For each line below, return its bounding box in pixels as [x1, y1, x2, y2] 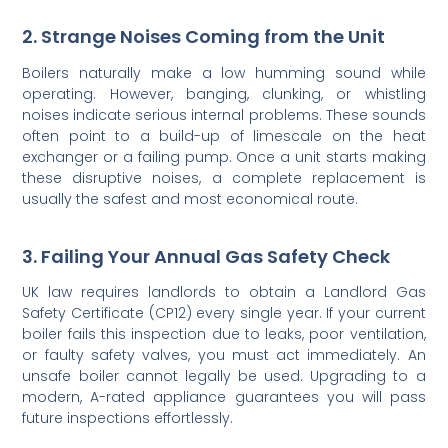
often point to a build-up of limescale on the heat [22, 125, 426, 146]
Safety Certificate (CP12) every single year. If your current [22, 302, 426, 323]
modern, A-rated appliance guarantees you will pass [22, 386, 426, 407]
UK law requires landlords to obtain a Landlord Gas [22, 281, 426, 302]
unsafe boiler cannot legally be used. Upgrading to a [22, 365, 426, 386]
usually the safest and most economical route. [22, 188, 359, 209]
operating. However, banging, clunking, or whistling [22, 83, 426, 104]
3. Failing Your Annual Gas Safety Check [22, 243, 391, 269]
